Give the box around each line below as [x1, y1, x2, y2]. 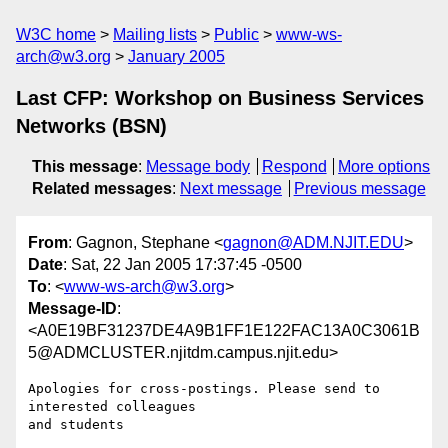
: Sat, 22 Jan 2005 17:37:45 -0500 [63, 256, 302, 274]
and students [28, 417, 124, 433]
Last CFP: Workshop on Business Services [16, 87, 424, 109]
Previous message [293, 180, 426, 197]
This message [32, 158, 138, 175]
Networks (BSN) [16, 115, 167, 137]
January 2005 [128, 48, 225, 65]
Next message [180, 180, 282, 197]
